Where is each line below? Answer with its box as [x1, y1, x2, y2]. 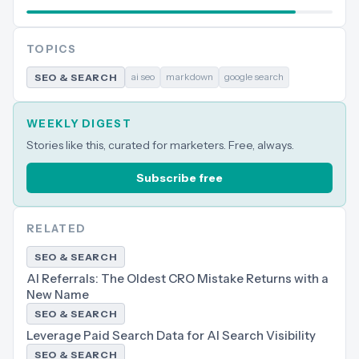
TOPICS [26, 42, 76, 55]
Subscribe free [136, 171, 223, 185]
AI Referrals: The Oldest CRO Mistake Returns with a [26, 271, 329, 286]
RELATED [26, 222, 87, 235]
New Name [26, 287, 89, 302]
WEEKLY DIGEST [26, 117, 131, 130]
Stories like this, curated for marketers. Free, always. [26, 138, 294, 152]
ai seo [130, 71, 155, 83]
